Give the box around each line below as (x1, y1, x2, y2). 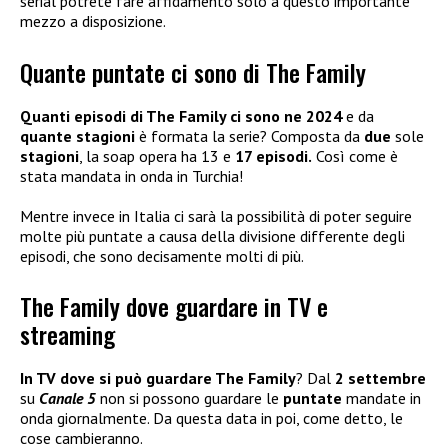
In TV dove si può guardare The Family (20, 368, 296, 389)
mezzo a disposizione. (20, 11, 166, 32)
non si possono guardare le (100, 388, 283, 409)
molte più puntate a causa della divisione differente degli (20, 225, 405, 246)
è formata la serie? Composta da (139, 125, 364, 146)
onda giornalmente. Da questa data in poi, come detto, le (20, 408, 403, 429)
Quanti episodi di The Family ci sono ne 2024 (20, 105, 342, 126)
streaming (20, 316, 115, 353)
